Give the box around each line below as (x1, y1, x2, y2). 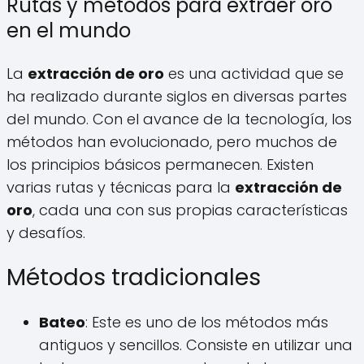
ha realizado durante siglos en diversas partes (6, 85, 347, 106)
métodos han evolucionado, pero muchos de (6, 131, 337, 152)
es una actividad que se (164, 63, 344, 84)
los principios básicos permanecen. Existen (6, 154, 314, 175)
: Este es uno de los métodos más (85, 312, 328, 333)
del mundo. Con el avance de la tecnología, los (6, 108, 352, 129)
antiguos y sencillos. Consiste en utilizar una (39, 335, 353, 356)
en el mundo (6, 16, 131, 44)
